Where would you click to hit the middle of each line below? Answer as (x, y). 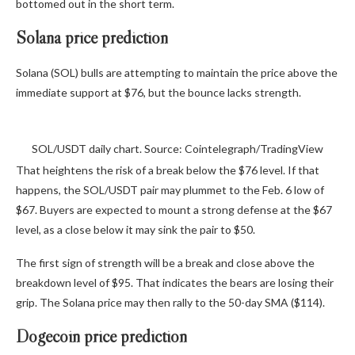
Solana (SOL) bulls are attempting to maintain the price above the (177, 72)
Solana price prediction (92, 37)
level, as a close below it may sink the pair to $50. (136, 229)
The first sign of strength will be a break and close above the (165, 262)
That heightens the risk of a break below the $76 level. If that (168, 170)
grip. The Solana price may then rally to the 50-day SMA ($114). (170, 302)
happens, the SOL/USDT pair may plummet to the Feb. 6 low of (170, 189)
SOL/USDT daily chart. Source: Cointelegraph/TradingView (177, 148)
